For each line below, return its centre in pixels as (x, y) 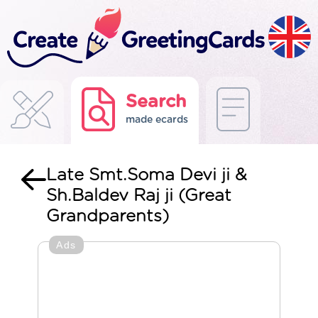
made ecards (157, 120)
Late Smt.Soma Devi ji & (147, 175)
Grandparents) (108, 216)
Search (156, 102)
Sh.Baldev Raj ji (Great (139, 196)
